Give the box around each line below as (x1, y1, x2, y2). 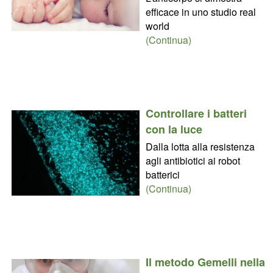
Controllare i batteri (145, 105, 247, 121)
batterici (145, 167, 180, 182)
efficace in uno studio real (145, 4, 256, 19)
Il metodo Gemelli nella (145, 253, 265, 270)
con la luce (145, 121, 202, 137)
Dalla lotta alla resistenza (145, 139, 255, 154)
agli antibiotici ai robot (145, 153, 240, 168)
